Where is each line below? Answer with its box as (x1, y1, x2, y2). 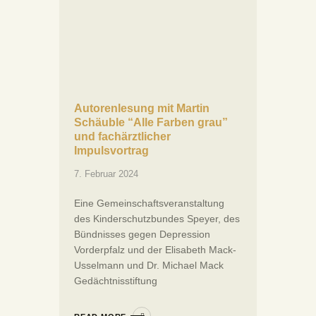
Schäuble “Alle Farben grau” (74, 116, 228, 129)
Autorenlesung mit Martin (74, 102, 209, 115)
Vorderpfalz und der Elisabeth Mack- (74, 244, 236, 256)
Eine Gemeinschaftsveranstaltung (74, 197, 224, 209)
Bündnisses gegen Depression (74, 229, 210, 241)
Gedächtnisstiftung (74, 275, 157, 287)
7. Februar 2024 (74, 169, 138, 180)
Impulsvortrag (74, 145, 149, 157)
